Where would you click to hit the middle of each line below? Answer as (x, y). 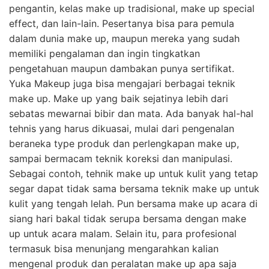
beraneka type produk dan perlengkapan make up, (124, 143)
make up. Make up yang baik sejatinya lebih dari (119, 98)
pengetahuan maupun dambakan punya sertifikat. (122, 68)
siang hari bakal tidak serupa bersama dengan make (128, 218)
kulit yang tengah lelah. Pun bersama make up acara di (133, 203)
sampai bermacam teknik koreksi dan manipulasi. (121, 158)
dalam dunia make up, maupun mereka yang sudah (124, 38)
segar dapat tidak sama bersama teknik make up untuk (134, 188)
